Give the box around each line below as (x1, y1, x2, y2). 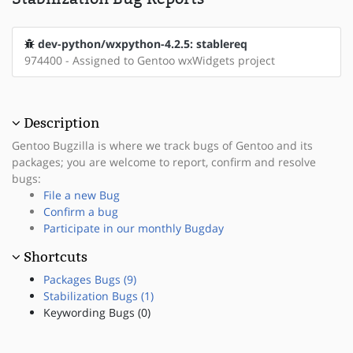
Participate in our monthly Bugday (43, 220, 224, 236)
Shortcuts (24, 248, 87, 265)
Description (24, 114, 99, 131)
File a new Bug (43, 187, 120, 203)
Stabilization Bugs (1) (43, 288, 154, 303)
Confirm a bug (43, 203, 118, 219)
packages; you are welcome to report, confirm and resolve (12, 154, 316, 169)
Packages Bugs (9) (43, 271, 136, 287)
